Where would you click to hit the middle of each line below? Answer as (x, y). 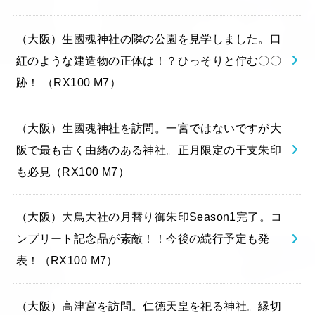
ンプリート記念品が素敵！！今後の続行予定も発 (143, 239)
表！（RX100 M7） (67, 261)
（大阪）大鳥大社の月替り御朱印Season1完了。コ (149, 217)
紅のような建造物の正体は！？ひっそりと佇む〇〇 (149, 60)
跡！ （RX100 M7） (69, 82)
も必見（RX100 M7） (73, 171)
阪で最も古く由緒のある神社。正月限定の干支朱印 (149, 149)
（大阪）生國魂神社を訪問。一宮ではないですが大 (149, 128)
